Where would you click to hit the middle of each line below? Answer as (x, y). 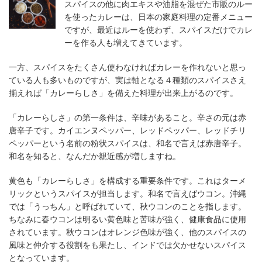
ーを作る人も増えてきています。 (126, 42)
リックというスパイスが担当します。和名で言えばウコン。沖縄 (127, 193)
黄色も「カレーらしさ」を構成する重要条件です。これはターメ (127, 180)
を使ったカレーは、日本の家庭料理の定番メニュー (158, 16)
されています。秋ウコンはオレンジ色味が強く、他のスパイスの (127, 232)
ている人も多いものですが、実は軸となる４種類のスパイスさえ (127, 80)
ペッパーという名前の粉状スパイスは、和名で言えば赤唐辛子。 (127, 143)
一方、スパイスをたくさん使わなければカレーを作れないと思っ (127, 67)
